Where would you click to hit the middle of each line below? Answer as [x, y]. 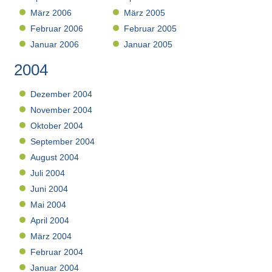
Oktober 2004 [57, 126]
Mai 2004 [49, 205]
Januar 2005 [148, 45]
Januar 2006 [55, 45]
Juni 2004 [49, 189]
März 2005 [145, 13]
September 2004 [63, 142]
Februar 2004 [57, 252]
